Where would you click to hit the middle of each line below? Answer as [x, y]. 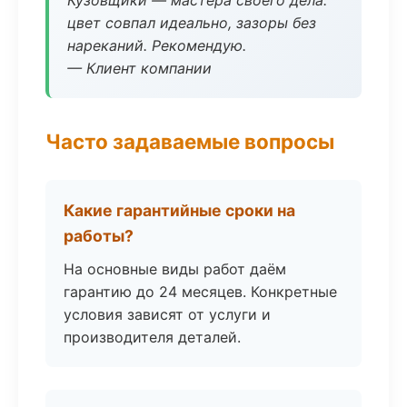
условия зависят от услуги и [167, 314]
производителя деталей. [152, 337]
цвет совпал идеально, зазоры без [192, 23]
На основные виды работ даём [175, 269]
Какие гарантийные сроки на [179, 210]
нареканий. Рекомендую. [157, 45]
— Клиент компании [139, 68]
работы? [99, 236]
